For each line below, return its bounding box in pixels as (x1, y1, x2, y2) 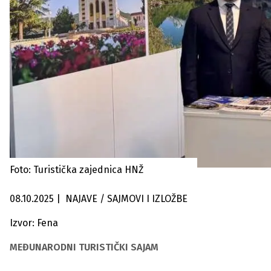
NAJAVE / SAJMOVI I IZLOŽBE (100, 192, 188, 204)
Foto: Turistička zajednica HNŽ (10, 163, 143, 175)
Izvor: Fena (10, 217, 58, 229)
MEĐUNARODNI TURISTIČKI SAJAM (10, 241, 158, 253)
